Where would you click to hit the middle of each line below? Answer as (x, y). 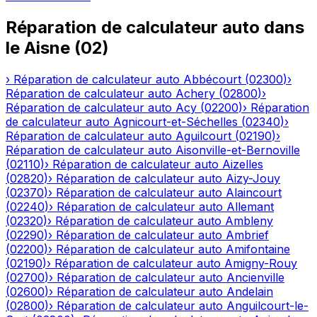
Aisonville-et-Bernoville (238, 150)
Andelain (250, 291)
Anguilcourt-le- (267, 305)
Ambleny (249, 220)
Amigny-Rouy (261, 263)
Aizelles (243, 164)
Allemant (250, 206)
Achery (195, 93)
